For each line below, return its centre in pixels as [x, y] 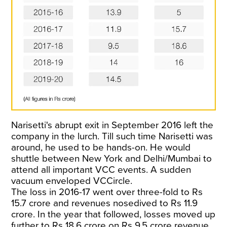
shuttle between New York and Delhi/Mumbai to [112, 158]
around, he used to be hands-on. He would [101, 147]
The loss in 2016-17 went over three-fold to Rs [107, 192]
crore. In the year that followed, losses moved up [113, 214]
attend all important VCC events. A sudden [101, 169]
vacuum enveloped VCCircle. [72, 181]
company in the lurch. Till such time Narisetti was [112, 136]
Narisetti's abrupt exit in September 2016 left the [112, 125]
